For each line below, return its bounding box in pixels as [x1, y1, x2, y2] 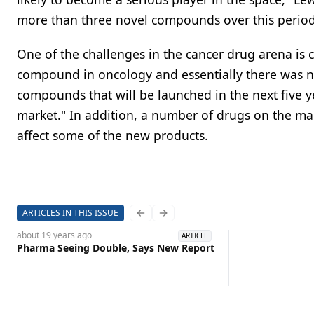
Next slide [162, 212, 210, 226]
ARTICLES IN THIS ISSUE [22, 207, 118, 219]
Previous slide [139, 212, 205, 226]
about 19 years [17, 229, 75, 241]
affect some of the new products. [17, 127, 208, 144]
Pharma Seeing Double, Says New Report [17, 241, 214, 254]
